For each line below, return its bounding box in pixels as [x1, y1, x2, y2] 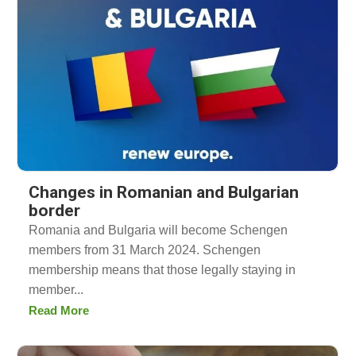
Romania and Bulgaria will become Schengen [29, 222, 288, 237]
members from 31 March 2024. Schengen [29, 242, 261, 257]
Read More [29, 303, 89, 317]
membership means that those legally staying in [29, 262, 296, 277]
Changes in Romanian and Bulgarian [29, 182, 299, 202]
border [29, 200, 80, 220]
